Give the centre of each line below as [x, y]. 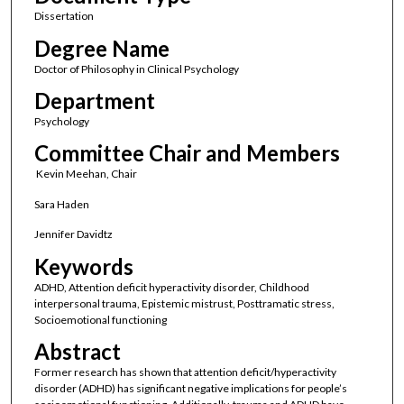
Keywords [83, 266]
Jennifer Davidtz [73, 234]
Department [94, 101]
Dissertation [64, 16]
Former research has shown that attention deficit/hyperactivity [185, 372]
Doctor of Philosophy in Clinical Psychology [136, 69]
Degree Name [101, 48]
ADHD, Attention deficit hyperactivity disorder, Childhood [171, 287]
